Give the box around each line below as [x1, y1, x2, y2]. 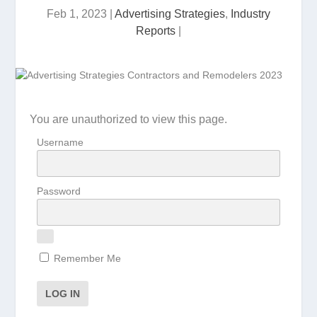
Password [37, 185, 81, 197]
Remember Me [51, 253, 122, 264]
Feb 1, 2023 [47, 8, 107, 20]
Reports [136, 25, 175, 37]
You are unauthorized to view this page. [30, 113, 228, 125]
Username [37, 137, 84, 148]
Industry [231, 8, 270, 20]
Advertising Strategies [115, 8, 225, 20]
